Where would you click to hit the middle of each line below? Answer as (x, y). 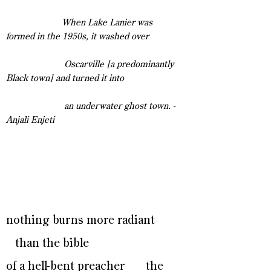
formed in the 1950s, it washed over (77, 37)
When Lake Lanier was (79, 23)
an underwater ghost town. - (91, 106)
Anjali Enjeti (30, 120)
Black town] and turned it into (65, 78)
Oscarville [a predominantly (90, 64)
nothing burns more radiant (88, 220)
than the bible (47, 243)
